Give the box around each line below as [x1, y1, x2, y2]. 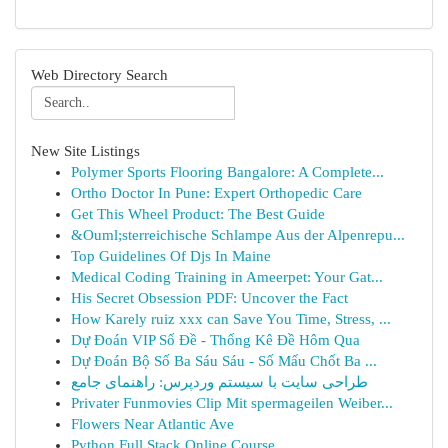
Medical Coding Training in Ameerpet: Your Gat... [71, 269, 383, 285]
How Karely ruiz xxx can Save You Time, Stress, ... [71, 311, 391, 327]
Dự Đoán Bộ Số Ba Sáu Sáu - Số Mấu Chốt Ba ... [71, 353, 377, 369]
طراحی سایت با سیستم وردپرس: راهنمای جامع [71, 374, 368, 390]
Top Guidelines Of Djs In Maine [71, 248, 271, 264]
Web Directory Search [31, 67, 168, 83]
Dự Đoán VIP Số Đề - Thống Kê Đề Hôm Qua [71, 332, 360, 348]
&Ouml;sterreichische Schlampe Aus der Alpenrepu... [71, 227, 405, 243]
